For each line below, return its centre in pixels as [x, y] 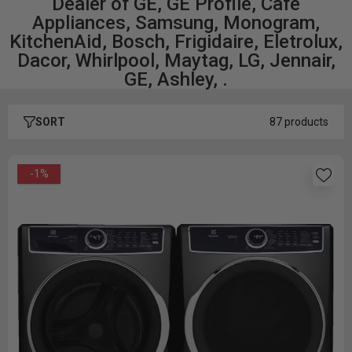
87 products [299, 122]
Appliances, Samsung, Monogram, [176, 23]
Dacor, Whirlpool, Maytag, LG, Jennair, [176, 60]
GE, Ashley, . [176, 79]
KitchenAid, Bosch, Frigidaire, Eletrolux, [176, 42]
